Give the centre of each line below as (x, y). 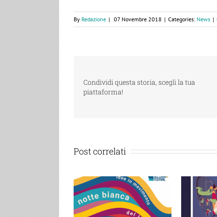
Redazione (94, 19)
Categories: (182, 19)
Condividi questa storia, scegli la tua (139, 82)
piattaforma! (103, 92)
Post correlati (100, 151)
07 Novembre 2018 (138, 19)
